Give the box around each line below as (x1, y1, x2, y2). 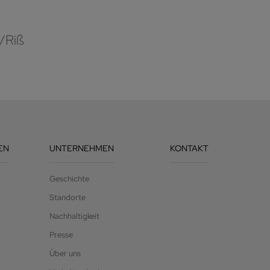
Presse (49, 230, 73, 240)
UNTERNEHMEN (49, 143, 114, 154)
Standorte (49, 192, 86, 203)
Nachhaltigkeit (49, 211, 99, 222)
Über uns (49, 248, 81, 259)
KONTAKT (169, 143, 209, 154)
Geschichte (49, 174, 89, 184)
